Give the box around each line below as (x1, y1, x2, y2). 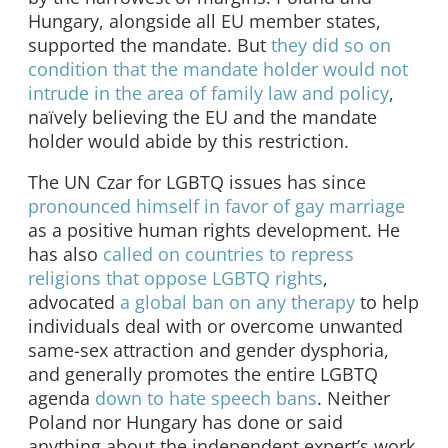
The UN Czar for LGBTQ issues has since (28, 170, 366, 195)
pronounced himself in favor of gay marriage (28, 194, 405, 219)
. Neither (317, 386, 390, 411)
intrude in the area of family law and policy (28, 80, 389, 105)
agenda (28, 386, 95, 411)
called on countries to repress (103, 242, 354, 267)
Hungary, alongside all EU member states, (28, 8, 381, 33)
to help (355, 290, 419, 315)
